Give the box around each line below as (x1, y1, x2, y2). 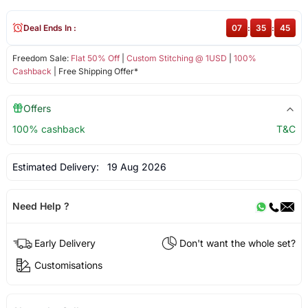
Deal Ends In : (23, 22, 76, 33)
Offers (23, 102, 51, 114)
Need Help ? (12, 199, 69, 212)
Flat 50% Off (70, 52, 120, 63)
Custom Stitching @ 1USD (126, 52, 227, 63)
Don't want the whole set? (179, 236, 296, 249)
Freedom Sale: (12, 52, 71, 63)
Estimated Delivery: (12, 160, 102, 173)
